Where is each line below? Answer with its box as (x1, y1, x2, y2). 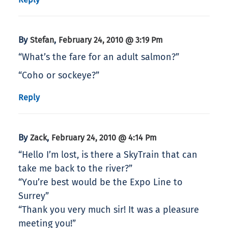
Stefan (30, 35, 54, 45)
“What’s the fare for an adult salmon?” (18, 51, 179, 63)
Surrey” (18, 190, 49, 202)
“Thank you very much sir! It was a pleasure (18, 204, 199, 216)
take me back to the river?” (18, 163, 132, 175)
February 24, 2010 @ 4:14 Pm (51, 133, 157, 143)
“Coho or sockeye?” (18, 70, 99, 81)
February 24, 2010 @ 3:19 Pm (59, 35, 163, 45)
